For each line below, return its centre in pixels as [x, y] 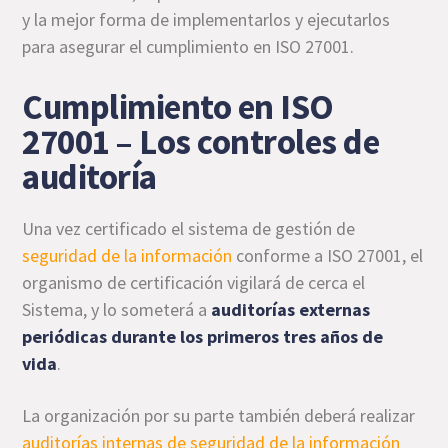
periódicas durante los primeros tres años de [203, 336]
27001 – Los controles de [201, 142]
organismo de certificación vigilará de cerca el [194, 282]
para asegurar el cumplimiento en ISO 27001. [188, 46]
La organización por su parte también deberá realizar [219, 415]
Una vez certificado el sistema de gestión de [189, 228]
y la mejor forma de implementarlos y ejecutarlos [206, 19]
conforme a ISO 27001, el [328, 255]
